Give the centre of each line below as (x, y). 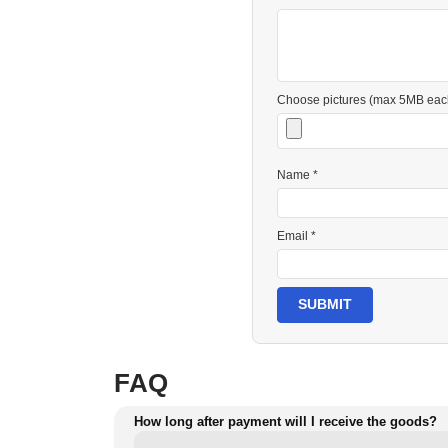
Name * (297, 175)
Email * (296, 235)
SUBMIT (325, 304)
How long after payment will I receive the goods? (285, 421)
